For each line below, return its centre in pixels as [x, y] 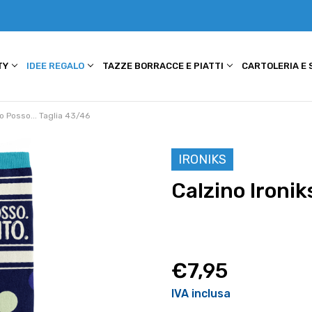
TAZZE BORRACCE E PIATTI [164, 66]
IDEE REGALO [57, 66]
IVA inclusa [201, 294]
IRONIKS [203, 160]
